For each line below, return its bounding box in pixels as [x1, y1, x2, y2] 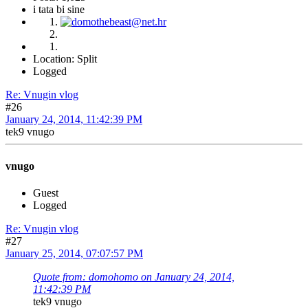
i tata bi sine [33, 3, 85, 16]
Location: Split [33, 53, 97, 65]
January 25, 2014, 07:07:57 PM [5, 247, 143, 259]
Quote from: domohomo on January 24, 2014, [33, 270, 234, 283]
